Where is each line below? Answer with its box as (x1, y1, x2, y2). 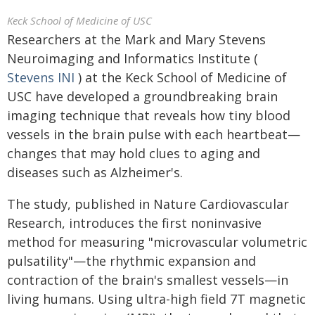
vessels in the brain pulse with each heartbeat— (7, 126, 300, 143)
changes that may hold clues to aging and (7, 145, 260, 162)
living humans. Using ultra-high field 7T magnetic (7, 290, 306, 307)
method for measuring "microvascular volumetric (7, 233, 307, 250)
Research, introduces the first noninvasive (7, 214, 262, 231)
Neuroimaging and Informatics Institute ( (7, 50, 258, 67)
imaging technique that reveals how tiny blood (7, 107, 290, 124)
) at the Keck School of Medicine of (75, 69, 287, 86)
